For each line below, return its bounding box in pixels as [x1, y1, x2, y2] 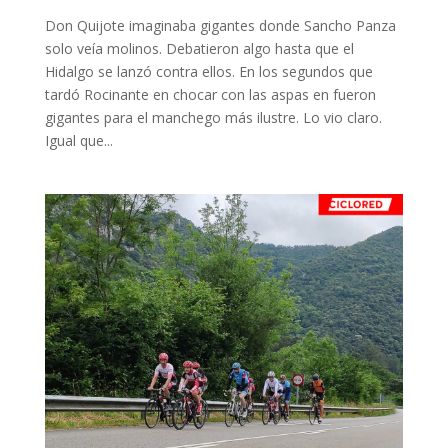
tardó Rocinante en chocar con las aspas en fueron [44, 84, 376, 104]
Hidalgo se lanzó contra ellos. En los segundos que [44, 61, 373, 81]
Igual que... [44, 130, 113, 150]
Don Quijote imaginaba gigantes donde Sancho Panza [44, 15, 396, 35]
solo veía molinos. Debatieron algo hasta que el [44, 38, 354, 58]
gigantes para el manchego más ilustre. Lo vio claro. [44, 107, 382, 127]
